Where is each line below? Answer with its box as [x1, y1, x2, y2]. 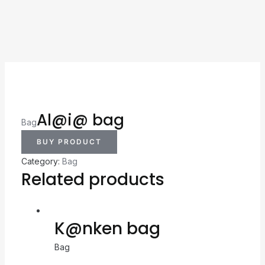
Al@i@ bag [36, 109, 124, 131]
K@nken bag [54, 216, 160, 240]
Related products [21, 167, 164, 191]
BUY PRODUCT [36, 137, 102, 146]
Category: [21, 156, 62, 166]
